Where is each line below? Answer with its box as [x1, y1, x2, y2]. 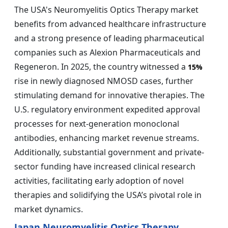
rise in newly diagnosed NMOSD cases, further [14, 75, 193, 87]
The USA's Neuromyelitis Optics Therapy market [14, 4, 198, 16]
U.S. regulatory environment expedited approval [14, 104, 200, 116]
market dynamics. [14, 204, 83, 215]
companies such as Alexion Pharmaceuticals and [14, 47, 201, 59]
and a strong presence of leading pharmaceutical [14, 33, 204, 44]
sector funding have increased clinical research [14, 161, 195, 173]
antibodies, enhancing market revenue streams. [14, 132, 199, 144]
